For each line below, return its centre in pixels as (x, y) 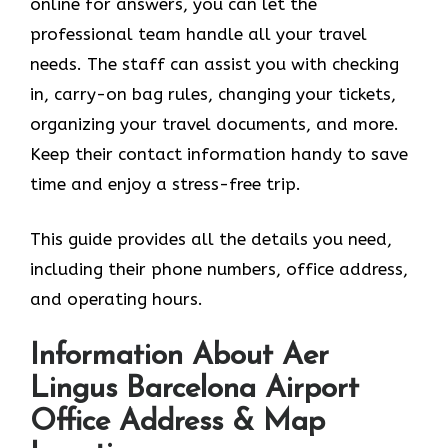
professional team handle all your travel (198, 33)
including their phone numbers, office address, (219, 269)
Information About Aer (179, 356)
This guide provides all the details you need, (211, 239)
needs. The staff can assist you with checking (214, 63)
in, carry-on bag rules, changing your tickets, (213, 93)
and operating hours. (116, 299)
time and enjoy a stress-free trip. (165, 183)
